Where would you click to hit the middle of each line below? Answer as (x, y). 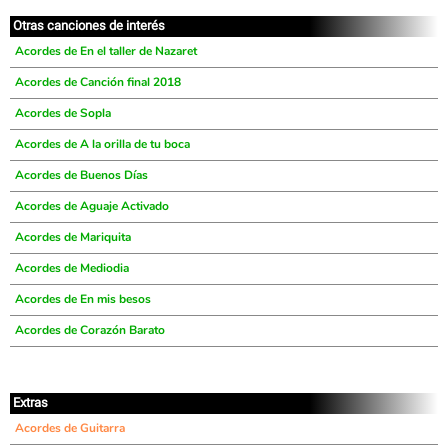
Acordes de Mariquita (73, 237)
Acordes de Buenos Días (81, 175)
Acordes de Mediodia (72, 268)
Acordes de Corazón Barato (90, 330)
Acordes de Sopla (63, 113)
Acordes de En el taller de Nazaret (106, 51)
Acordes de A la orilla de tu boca (102, 144)
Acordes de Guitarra (70, 428)
